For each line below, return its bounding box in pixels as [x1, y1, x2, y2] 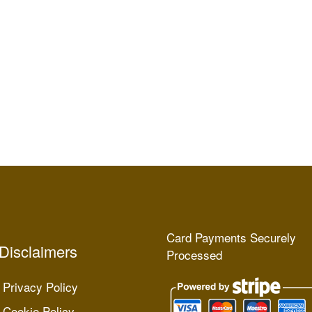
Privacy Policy [3, 277, 78, 295]
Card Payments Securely [166, 228, 296, 246]
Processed [166, 245, 222, 263]
